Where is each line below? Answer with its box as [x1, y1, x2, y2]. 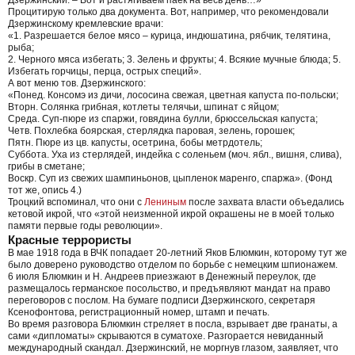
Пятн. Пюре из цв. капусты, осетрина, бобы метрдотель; [8, 136, 262, 148]
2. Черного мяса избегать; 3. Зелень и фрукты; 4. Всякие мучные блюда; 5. [8, 53, 341, 65]
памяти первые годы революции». [8, 219, 162, 231]
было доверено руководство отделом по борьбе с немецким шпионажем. [8, 258, 338, 270]
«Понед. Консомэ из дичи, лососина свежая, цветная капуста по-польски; [8, 89, 338, 101]
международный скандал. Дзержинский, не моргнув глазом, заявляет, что [8, 342, 338, 353]
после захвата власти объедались [186, 196, 344, 208]
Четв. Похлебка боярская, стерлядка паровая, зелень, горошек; [8, 124, 295, 136]
